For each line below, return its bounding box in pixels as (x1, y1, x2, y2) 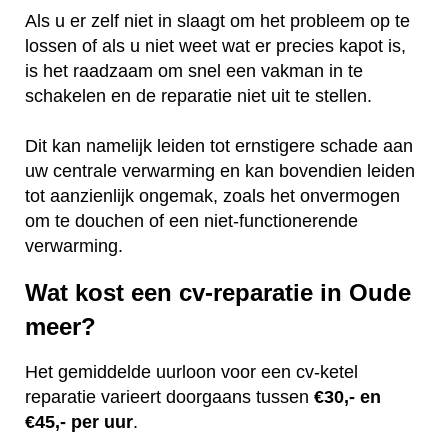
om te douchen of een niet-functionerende (25, 210, 358, 231)
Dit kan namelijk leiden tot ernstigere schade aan (25, 135, 413, 156)
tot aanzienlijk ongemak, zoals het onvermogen (25, 185, 400, 206)
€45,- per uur (25, 412, 133, 433)
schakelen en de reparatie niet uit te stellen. (25, 85, 377, 106)
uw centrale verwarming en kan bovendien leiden (25, 160, 415, 181)
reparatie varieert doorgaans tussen (25, 387, 314, 408)
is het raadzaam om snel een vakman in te (25, 60, 363, 81)
